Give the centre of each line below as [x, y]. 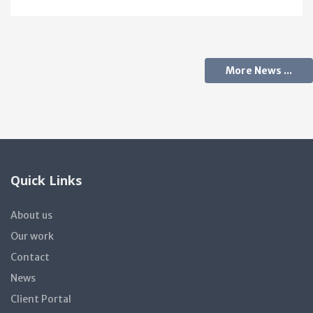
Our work [32, 241]
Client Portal [41, 304]
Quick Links [46, 185]
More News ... [259, 76]
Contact [30, 262]
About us [31, 220]
